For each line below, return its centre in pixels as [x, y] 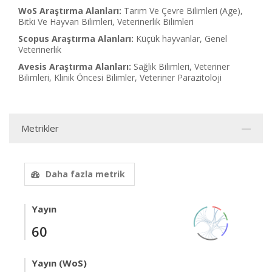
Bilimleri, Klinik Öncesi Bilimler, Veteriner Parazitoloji [120, 77]
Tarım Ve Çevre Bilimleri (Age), [183, 11]
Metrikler [40, 128]
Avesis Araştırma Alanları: [75, 66]
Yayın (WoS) [59, 263]
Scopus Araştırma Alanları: [76, 39]
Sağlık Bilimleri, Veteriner [182, 66]
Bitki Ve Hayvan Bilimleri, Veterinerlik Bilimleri [106, 22]
